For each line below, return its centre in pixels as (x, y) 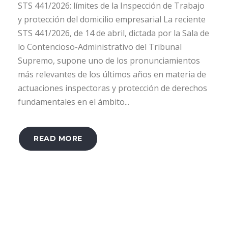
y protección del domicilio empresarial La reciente (112, 19)
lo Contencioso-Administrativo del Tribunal (100, 47)
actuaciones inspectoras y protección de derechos (112, 88)
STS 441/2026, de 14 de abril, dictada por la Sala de (113, 33)
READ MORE (58, 138)
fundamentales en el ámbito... (74, 102)
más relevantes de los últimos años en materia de (112, 74)
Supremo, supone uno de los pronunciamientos (109, 60)
